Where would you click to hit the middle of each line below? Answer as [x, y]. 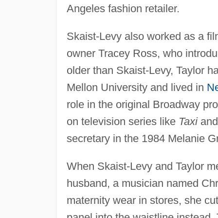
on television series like [122, 121]
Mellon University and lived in [136, 87]
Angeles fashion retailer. [123, 8]
